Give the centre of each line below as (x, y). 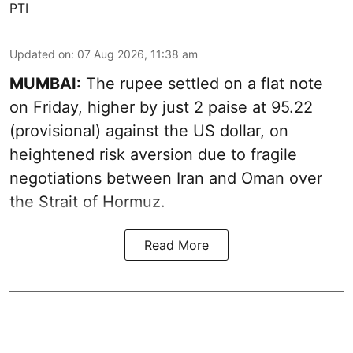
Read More (176, 245)
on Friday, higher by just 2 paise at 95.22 (161, 107)
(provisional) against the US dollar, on (149, 130)
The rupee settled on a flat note (202, 83)
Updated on (40, 54)
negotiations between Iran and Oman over (166, 178)
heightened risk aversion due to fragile (153, 154)
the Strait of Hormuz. (87, 201)
